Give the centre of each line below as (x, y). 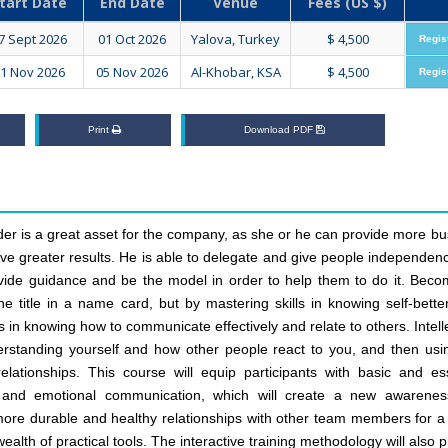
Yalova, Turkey (235, 39)
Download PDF (280, 130)
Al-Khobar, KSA (235, 72)
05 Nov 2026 (132, 72)
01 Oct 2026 (132, 39)
